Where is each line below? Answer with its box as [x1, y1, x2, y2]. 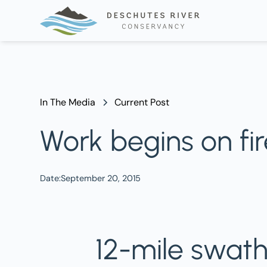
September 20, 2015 [61, 173, 141, 184]
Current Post [114, 96, 170, 108]
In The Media [40, 96, 96, 108]
